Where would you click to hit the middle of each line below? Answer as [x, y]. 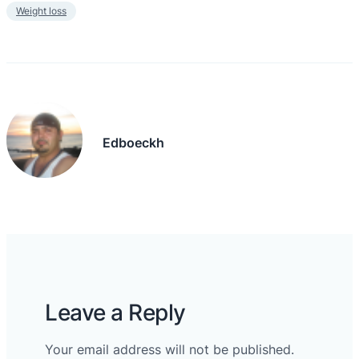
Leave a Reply [115, 313]
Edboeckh [134, 142]
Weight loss [41, 11]
